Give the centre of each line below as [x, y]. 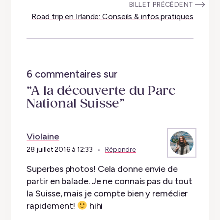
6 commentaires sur [72, 74]
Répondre [121, 149]
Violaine [43, 136]
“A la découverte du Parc [101, 91]
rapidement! [52, 206]
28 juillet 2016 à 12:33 [60, 149]
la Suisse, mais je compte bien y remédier [107, 193]
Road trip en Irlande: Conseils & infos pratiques [112, 16]
